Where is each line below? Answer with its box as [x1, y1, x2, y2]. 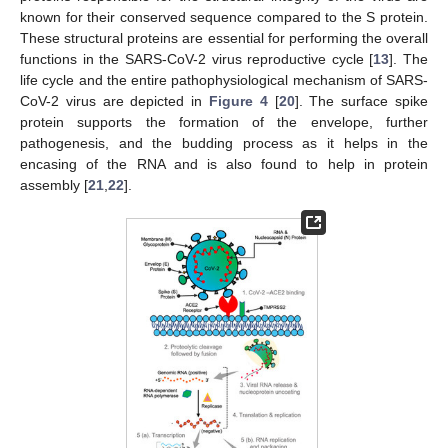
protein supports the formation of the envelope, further [20, 113, 428, 130]
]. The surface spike [294, 92, 429, 109]
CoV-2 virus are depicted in [20, 92, 209, 109]
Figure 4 [209, 92, 268, 109]
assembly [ [20, 176, 88, 193]
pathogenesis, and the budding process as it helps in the [20, 134, 428, 151]
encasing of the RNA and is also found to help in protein [20, 155, 428, 172]
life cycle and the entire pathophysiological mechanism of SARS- [20, 71, 428, 88]
